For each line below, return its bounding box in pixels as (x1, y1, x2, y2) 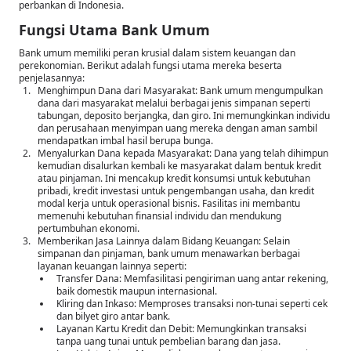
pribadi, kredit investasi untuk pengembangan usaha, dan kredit (38, 184, 314, 198)
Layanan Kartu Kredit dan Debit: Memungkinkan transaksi (56, 322, 306, 336)
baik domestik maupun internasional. (56, 284, 217, 299)
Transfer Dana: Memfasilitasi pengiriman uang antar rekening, (56, 272, 328, 286)
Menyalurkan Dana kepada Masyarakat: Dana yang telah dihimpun (38, 147, 328, 161)
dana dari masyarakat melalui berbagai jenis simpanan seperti (38, 96, 310, 110)
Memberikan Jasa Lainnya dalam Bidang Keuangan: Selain (38, 234, 290, 248)
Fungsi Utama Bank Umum (19, 20, 210, 39)
